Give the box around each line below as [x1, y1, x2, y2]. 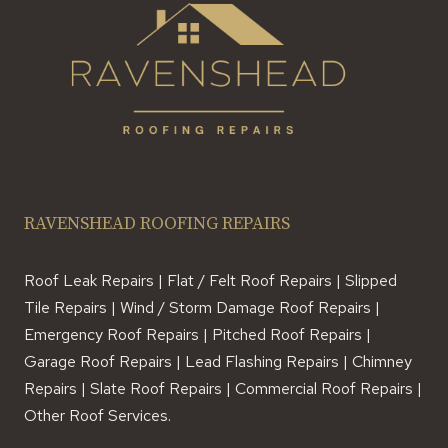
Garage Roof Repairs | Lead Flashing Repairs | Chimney [24, 350, 412, 372]
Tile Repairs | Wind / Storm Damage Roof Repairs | [24, 296, 380, 318]
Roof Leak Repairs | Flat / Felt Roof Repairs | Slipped [24, 269, 397, 291]
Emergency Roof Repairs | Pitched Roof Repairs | [24, 323, 371, 345]
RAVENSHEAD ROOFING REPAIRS [24, 211, 290, 235]
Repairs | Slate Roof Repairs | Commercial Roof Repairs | [24, 377, 422, 399]
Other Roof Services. [24, 404, 171, 426]
